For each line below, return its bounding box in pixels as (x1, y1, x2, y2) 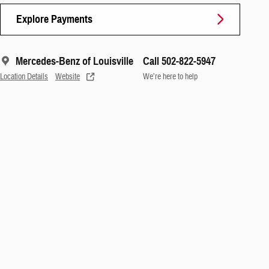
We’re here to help (143, 71, 198, 82)
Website (55, 71, 80, 82)
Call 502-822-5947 (143, 54, 216, 68)
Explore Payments (16, 12, 92, 26)
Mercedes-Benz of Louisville (16, 54, 133, 68)
